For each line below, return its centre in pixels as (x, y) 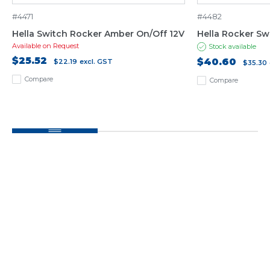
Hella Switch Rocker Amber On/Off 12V (98, 33)
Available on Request (46, 46)
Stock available (233, 46)
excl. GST (96, 61)
